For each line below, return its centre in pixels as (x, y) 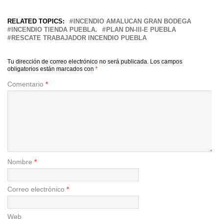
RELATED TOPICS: (36, 21)
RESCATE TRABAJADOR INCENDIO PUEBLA (79, 38)
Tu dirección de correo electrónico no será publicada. (78, 61)
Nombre (21, 162)
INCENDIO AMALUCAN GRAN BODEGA (132, 21)
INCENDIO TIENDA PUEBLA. (54, 29)
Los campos (166, 61)
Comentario (26, 84)
